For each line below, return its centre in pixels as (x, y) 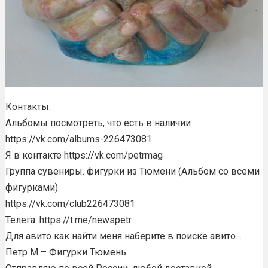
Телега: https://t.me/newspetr (68, 220)
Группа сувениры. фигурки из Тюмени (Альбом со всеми (132, 171)
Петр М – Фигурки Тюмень (66, 252)
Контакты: (28, 106)
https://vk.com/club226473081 (70, 203)
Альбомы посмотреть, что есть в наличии (98, 123)
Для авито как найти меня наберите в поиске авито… (123, 236)
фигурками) (31, 187)
